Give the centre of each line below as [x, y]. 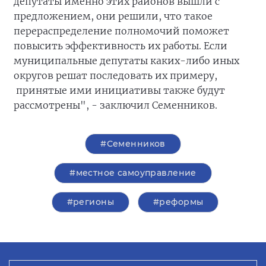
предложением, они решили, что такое [113, 16]
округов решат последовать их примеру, [115, 75]
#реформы [178, 202]
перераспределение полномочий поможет [121, 31]
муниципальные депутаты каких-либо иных [126, 61]
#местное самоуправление [133, 173]
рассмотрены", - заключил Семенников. [115, 105]
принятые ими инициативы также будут [119, 90]
